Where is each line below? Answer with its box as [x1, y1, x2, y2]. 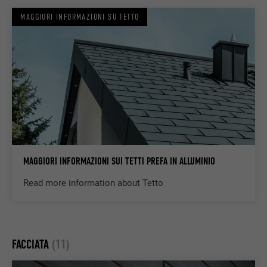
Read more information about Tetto [23, 178, 163, 189]
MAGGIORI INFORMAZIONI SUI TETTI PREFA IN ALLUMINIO [23, 154, 215, 167]
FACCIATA [12, 237, 52, 252]
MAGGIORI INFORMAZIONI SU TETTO [20, 12, 139, 22]
